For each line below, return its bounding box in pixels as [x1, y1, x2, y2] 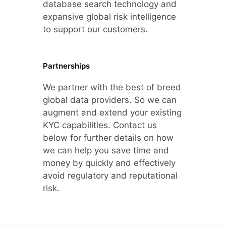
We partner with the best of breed [43, 82, 181, 93]
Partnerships [43, 61, 90, 71]
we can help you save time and [43, 145, 169, 156]
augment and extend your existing [43, 107, 182, 118]
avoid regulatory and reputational [43, 171, 178, 181]
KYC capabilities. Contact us [43, 120, 157, 131]
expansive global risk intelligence [43, 12, 176, 22]
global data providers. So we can [43, 95, 177, 105]
